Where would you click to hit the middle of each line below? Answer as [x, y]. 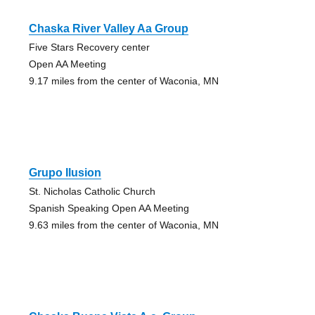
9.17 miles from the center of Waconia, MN [123, 81]
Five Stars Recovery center [89, 47]
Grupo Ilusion [65, 172]
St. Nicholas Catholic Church [92, 191]
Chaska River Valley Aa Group [108, 28]
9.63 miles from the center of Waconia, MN [123, 225]
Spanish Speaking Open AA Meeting [109, 208]
